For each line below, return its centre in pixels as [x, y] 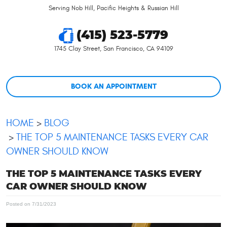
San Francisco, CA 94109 [138, 48]
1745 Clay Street [77, 48]
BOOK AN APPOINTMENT [113, 86]
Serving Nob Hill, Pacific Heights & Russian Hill [113, 8]
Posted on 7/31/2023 [31, 204]
